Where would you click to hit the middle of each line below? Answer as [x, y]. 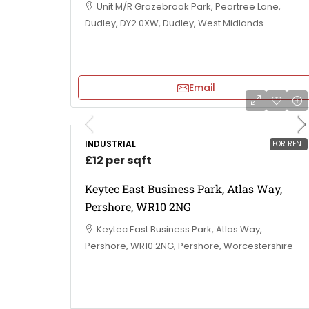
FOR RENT [289, 144]
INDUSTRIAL [110, 144]
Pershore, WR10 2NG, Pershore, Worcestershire [189, 246]
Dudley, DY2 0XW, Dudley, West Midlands [174, 23]
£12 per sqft [118, 160]
